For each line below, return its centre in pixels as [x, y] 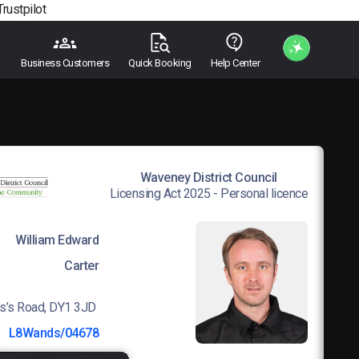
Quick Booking [160, 63]
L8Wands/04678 [53, 333]
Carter [81, 266]
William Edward [57, 240]
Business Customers [65, 63]
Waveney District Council [208, 178]
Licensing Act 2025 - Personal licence [208, 194]
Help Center [235, 63]
